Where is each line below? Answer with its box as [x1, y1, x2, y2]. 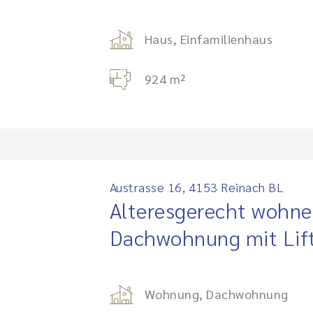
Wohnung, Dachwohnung [144, 286, 289, 302]
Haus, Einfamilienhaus [144, 31, 272, 47]
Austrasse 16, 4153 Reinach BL [109, 179, 284, 195]
